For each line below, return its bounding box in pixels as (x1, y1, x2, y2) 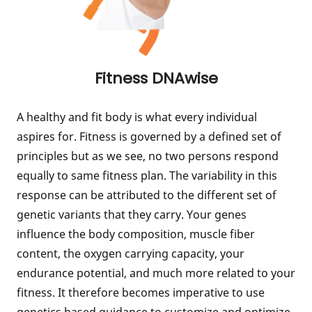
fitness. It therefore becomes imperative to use (17, 285, 265, 300)
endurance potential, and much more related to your (17, 265, 295, 281)
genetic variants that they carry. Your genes (17, 207, 247, 222)
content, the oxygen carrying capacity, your (17, 246, 244, 261)
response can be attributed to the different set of (17, 187, 276, 203)
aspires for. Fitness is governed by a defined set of (17, 129, 281, 144)
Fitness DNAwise (94, 68, 218, 89)
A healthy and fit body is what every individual (17, 109, 257, 125)
